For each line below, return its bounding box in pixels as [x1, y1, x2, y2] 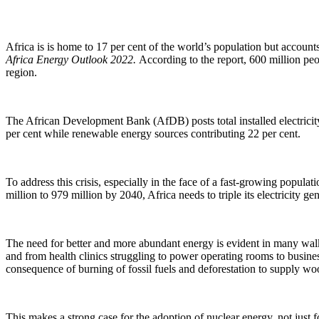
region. [6, 66, 37, 78]
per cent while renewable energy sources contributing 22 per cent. [6, 127, 300, 140]
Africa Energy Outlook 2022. [6, 53, 139, 66]
